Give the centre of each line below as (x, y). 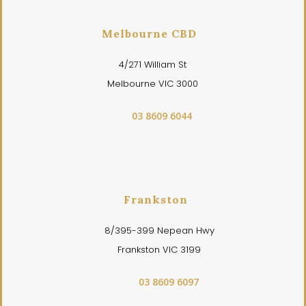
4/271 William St (152, 65)
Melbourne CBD (149, 33)
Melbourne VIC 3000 (152, 84)
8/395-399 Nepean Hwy (159, 231)
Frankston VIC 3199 (159, 250)
